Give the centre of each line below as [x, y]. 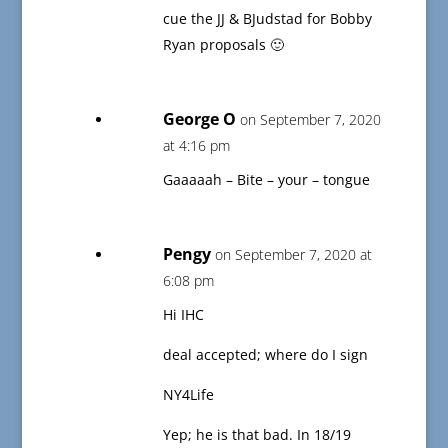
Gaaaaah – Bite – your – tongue [266, 180]
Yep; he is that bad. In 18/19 [256, 435]
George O [199, 119]
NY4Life [188, 395]
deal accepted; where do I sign [265, 355]
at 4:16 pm [196, 146]
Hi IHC [183, 315]
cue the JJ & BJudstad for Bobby [267, 19]
